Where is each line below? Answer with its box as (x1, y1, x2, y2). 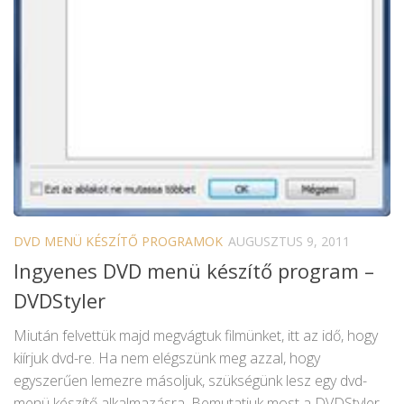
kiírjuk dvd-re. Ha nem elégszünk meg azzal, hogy (14, 348, 320, 369)
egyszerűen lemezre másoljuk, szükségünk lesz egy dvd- (14, 371, 367, 391)
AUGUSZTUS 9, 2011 (228, 233, 350, 251)
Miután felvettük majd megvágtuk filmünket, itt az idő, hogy (14, 326, 378, 346)
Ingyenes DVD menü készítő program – (14, 257, 374, 285)
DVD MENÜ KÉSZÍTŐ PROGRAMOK (14, 233, 223, 251)
